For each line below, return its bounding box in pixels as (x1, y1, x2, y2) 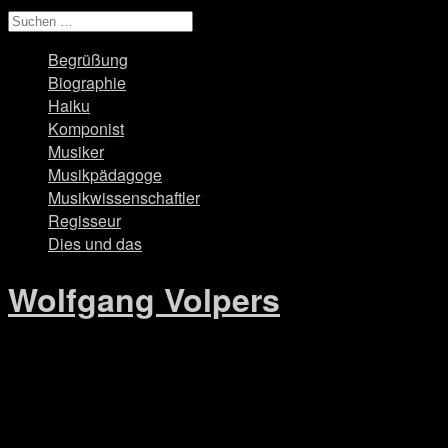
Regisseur (48, 209, 121, 232)
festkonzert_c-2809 (8, 386, 221, 421)
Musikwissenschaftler (48, 186, 200, 209)
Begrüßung (48, 48, 128, 71)
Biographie (48, 71, 126, 94)
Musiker (48, 140, 104, 163)
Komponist (48, 117, 124, 140)
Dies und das (48, 232, 142, 255)
